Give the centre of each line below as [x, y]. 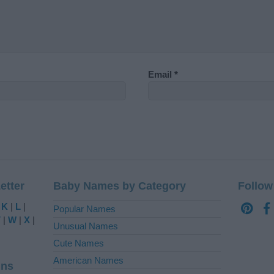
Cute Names [78, 243]
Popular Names [84, 209]
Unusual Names [85, 226]
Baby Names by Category [119, 186]
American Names [88, 261]
